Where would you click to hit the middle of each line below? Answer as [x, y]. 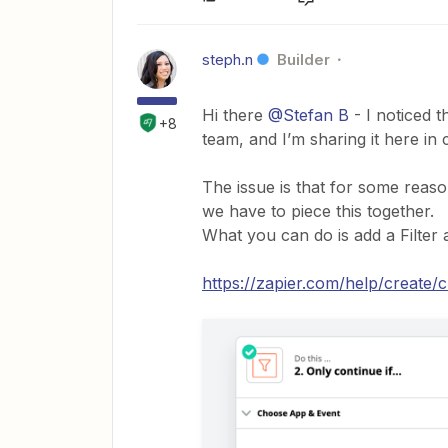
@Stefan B [308, 114]
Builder [303, 59]
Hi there [235, 114]
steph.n [227, 59]
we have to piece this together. [318, 210]
